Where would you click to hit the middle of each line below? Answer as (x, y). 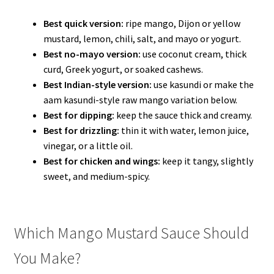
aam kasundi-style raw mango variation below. (140, 100)
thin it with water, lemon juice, (184, 131)
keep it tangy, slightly (206, 161)
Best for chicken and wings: (102, 161)
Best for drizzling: (81, 131)
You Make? (47, 258)
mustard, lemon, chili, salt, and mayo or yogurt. (142, 39)
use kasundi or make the (202, 85)
